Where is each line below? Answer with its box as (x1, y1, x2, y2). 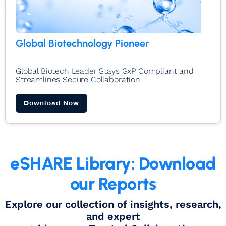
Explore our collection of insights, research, (5, 198, 221, 210)
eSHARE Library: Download (10, 153, 216, 174)
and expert (86, 210, 140, 222)
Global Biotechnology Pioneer (16, 37, 149, 49)
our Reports (70, 173, 156, 194)
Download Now (24, 98, 79, 107)
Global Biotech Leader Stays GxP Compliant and (16, 66, 194, 76)
